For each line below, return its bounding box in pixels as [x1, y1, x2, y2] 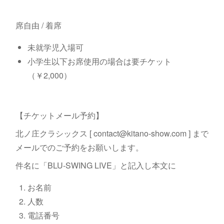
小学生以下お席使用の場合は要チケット [27, 55, 171, 67]
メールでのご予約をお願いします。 [15, 141, 143, 153]
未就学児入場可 [27, 41, 83, 53]
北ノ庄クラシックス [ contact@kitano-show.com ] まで [15, 127, 208, 139]
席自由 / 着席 [15, 19, 61, 31]
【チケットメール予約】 [15, 109, 103, 121]
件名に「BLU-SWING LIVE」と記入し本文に [15, 159, 176, 171]
